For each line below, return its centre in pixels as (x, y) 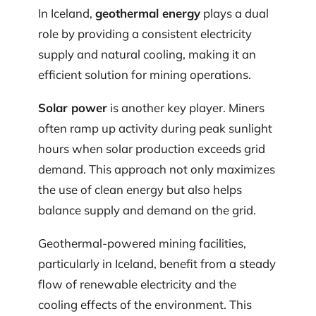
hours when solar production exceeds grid (152, 148)
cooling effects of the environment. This (145, 305)
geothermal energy (148, 13)
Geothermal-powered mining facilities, (142, 243)
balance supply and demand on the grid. (147, 209)
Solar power (73, 107)
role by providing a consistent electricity (145, 33)
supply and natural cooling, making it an (147, 54)
